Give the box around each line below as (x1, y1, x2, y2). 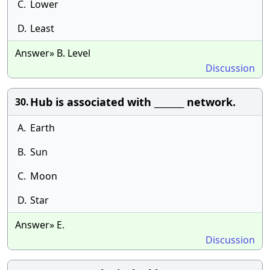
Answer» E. (15, 218, 64, 231)
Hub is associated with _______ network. (30, 95, 236, 109)
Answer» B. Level (15, 46, 90, 60)
